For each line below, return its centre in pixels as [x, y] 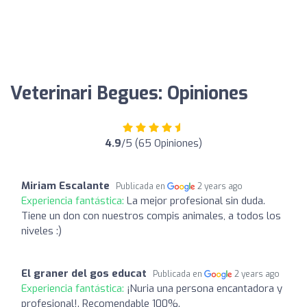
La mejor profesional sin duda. [196, 200]
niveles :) [41, 231]
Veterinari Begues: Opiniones [129, 93]
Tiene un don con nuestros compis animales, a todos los [151, 216]
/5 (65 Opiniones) [162, 143]
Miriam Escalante [65, 185]
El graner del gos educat [84, 273]
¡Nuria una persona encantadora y [205, 288]
